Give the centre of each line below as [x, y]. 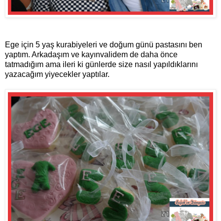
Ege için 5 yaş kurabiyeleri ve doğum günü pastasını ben [104, 45]
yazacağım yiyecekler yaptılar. [57, 74]
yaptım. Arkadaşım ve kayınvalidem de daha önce [91, 55]
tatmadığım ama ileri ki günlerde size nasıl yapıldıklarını [101, 65]
